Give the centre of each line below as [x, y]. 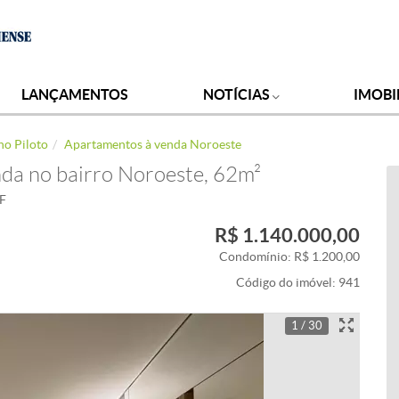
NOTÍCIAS [237, 94]
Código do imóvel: [287, 283]
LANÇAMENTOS [75, 94]
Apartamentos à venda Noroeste [153, 144]
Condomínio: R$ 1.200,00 [289, 257]
